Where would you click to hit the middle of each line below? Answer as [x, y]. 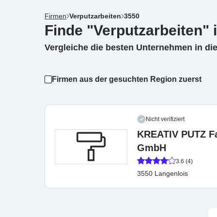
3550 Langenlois [163, 173]
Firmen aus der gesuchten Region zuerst [126, 79]
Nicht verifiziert [165, 119]
